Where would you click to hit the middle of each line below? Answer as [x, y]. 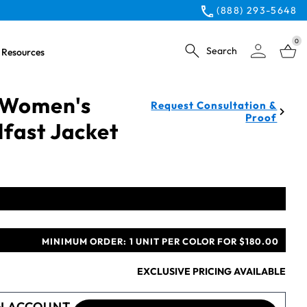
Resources [23, 52]
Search [222, 50]
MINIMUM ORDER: [84, 241]
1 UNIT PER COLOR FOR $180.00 [204, 241]
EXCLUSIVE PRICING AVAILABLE [211, 271]
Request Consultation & [214, 105]
